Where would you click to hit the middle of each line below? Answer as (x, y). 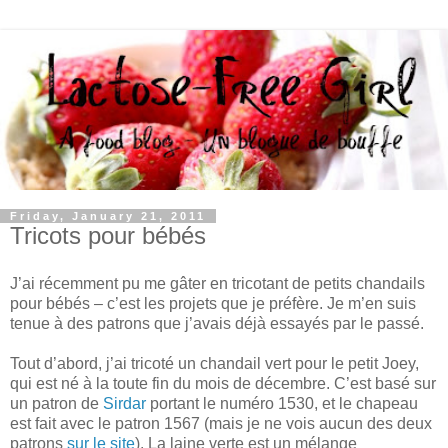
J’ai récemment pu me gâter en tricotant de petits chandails (217, 283)
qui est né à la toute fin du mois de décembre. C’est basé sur (223, 383)
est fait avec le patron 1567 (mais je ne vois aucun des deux (221, 423)
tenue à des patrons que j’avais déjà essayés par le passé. (217, 323)
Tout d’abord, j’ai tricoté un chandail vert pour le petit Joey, (214, 363)
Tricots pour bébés (108, 236)
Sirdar (124, 403)
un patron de (56, 403)
